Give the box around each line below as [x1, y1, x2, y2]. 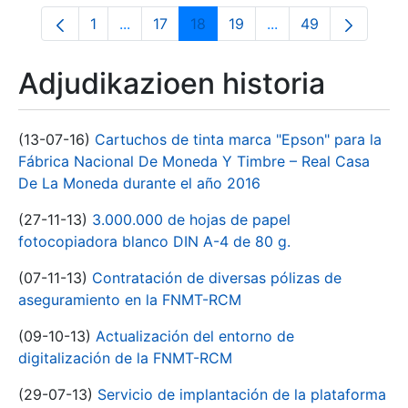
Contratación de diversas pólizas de [92, 269, 342, 287]
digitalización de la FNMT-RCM [18, 349, 232, 367]
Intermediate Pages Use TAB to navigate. [123, 22, 405, 41]
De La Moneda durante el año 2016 [18, 174, 260, 192]
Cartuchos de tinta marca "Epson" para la [95, 130, 382, 148]
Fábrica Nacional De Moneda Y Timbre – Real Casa [18, 152, 370, 170]
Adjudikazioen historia [18, 66, 325, 101]
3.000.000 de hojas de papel [92, 210, 291, 229]
